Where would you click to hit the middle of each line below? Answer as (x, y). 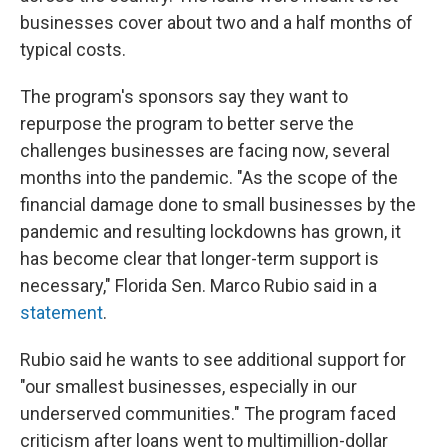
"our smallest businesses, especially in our (188, 386)
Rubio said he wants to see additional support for (213, 359)
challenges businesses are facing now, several (205, 150)
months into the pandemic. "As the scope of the (209, 177)
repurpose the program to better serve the (187, 123)
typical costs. (73, 49)
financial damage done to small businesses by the (218, 204)
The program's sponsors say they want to (184, 96)
